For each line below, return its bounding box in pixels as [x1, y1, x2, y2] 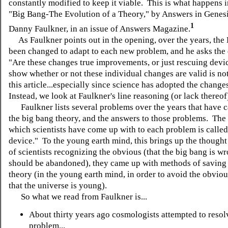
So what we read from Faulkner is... [9, 191, 147, 202]
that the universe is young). [9, 180, 109, 190]
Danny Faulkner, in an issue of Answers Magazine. [9, 23, 190, 34]
